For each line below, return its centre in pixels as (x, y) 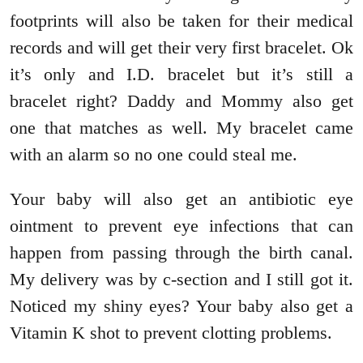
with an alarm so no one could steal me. (154, 155)
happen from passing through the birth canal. (181, 253)
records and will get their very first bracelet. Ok (181, 48)
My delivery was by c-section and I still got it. (181, 280)
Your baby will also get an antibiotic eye (181, 199)
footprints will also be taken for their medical (181, 21)
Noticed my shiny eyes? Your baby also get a (181, 306)
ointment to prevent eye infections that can (181, 226)
